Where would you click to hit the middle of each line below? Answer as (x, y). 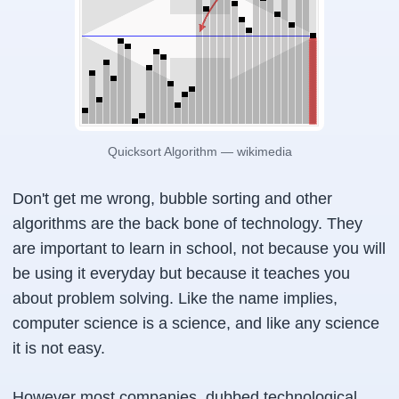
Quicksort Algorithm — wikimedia (199, 152)
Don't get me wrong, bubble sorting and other (172, 199)
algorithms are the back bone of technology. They (187, 224)
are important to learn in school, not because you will (199, 248)
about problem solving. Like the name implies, (175, 298)
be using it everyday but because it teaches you (181, 273)
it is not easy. (59, 348)
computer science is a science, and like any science (196, 323)
